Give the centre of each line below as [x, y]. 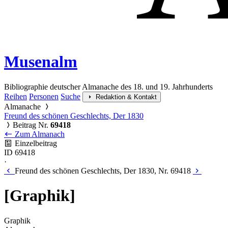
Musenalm [41, 62]
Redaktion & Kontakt [126, 97]
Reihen [16, 96]
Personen [44, 96]
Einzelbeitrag [35, 143]
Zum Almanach [39, 134]
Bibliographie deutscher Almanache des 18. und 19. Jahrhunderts [108, 87]
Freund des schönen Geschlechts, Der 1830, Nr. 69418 [103, 170]
